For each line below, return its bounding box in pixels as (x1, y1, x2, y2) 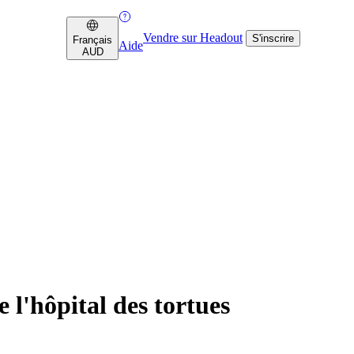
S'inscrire (252, 32, 294, 44)
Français (73, 33, 112, 46)
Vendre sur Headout (143, 31, 243, 44)
